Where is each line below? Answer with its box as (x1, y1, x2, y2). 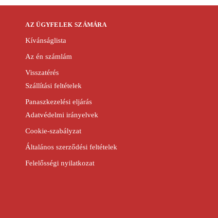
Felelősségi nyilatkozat (25, 159, 95, 167)
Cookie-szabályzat (25, 127, 82, 135)
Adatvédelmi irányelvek (25, 111, 99, 119)
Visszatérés (25, 69, 59, 77)
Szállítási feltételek (25, 82, 82, 90)
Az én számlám (25, 53, 73, 61)
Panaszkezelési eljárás (25, 98, 92, 106)
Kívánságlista (25, 36, 67, 45)
